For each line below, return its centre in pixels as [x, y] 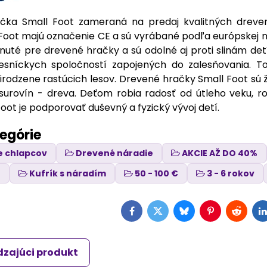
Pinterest [231, 215]
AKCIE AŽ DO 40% [220, 153]
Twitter [174, 215]
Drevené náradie [115, 153]
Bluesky [201, 215]
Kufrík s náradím [68, 173]
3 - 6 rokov [231, 173]
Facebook [154, 215]
